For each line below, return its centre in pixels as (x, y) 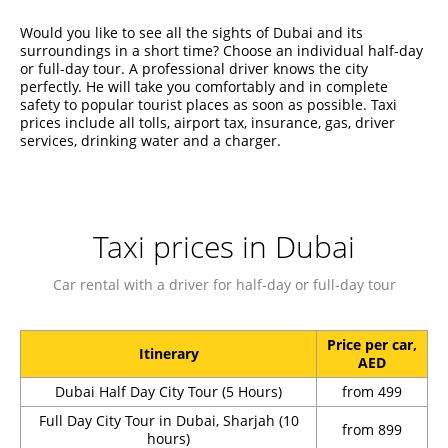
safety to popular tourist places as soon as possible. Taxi (208, 104)
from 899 (372, 429)
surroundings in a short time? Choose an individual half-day (221, 50)
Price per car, (372, 344)
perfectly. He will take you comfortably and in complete (204, 86)
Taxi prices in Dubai (224, 246)
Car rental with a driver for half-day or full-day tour (224, 284)
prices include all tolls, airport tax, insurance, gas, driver (207, 122)
